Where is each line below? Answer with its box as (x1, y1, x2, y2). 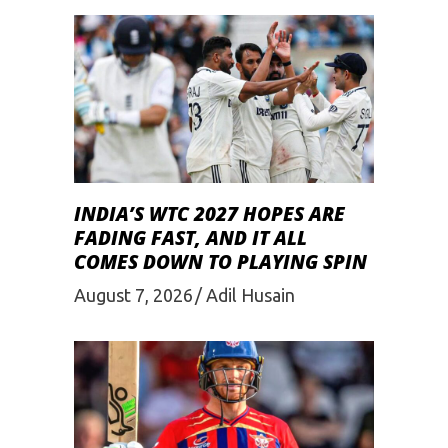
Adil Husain (206, 284, 295, 305)
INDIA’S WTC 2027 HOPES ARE (74, 201, 345, 228)
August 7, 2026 (74, 284, 193, 305)
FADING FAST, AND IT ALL (74, 225, 307, 252)
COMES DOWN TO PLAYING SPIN (74, 249, 367, 276)
